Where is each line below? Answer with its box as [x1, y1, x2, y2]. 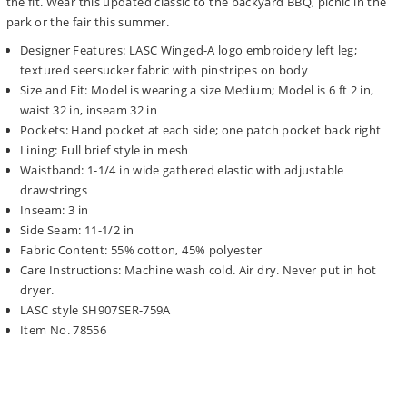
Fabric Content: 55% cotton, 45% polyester [20, 241, 263, 258]
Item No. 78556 [20, 321, 107, 338]
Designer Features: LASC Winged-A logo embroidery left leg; [20, 41, 357, 58]
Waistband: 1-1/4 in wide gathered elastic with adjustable [20, 161, 344, 178]
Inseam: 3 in [20, 201, 89, 218]
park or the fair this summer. [5, 14, 169, 31]
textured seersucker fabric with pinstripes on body [20, 61, 309, 78]
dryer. [20, 281, 55, 298]
